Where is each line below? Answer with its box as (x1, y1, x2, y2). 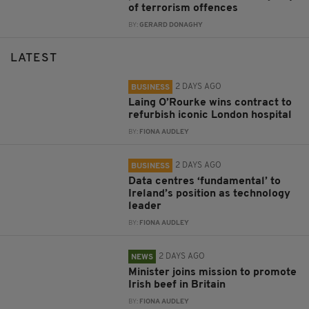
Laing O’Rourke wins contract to (128, 97, 292, 108)
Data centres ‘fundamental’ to (128, 175, 281, 187)
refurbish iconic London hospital (128, 109, 292, 121)
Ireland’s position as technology (128, 188, 291, 199)
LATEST (10, 52, 57, 64)
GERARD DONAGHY (139, 21, 203, 28)
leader (128, 200, 162, 212)
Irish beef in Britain (128, 279, 226, 290)
